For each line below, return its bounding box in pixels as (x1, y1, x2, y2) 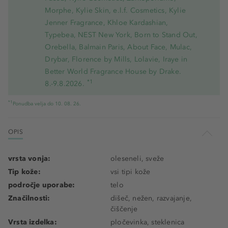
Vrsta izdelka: (8, 218, 57, 227)
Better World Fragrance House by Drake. (45, 67, 181, 76)
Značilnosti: (8, 194, 50, 203)
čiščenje (110, 205, 138, 214)
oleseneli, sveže (110, 154, 164, 163)
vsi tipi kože (110, 167, 151, 177)
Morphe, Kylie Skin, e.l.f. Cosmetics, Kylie (45, 6, 186, 15)
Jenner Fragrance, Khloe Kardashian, (45, 18, 168, 27)
